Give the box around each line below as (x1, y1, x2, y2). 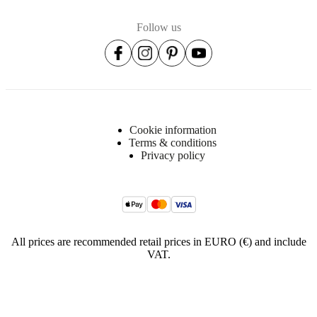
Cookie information (129, 124, 217, 137)
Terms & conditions (129, 137, 217, 149)
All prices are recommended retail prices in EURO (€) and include (11, 236, 306, 248)
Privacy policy (140, 149, 205, 162)
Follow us (136, 21, 181, 34)
